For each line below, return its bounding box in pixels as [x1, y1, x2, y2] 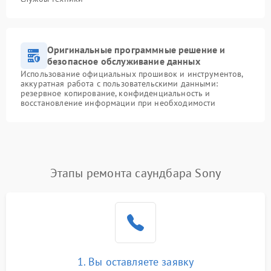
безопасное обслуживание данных [47, 54, 200, 67]
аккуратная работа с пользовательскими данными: [21, 77, 218, 89]
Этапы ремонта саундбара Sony [50, 165, 221, 181]
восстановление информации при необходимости [21, 97, 216, 108]
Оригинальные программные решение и [47, 43, 226, 56]
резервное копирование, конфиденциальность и [21, 87, 211, 99]
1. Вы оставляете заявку [77, 254, 194, 269]
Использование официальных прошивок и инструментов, [21, 68, 243, 79]
